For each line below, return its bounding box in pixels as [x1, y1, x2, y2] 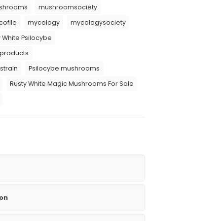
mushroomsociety [38, 3, 97, 11]
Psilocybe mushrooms [29, 64, 100, 73]
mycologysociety [71, 18, 126, 27]
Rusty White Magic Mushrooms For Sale [10, 79, 134, 88]
